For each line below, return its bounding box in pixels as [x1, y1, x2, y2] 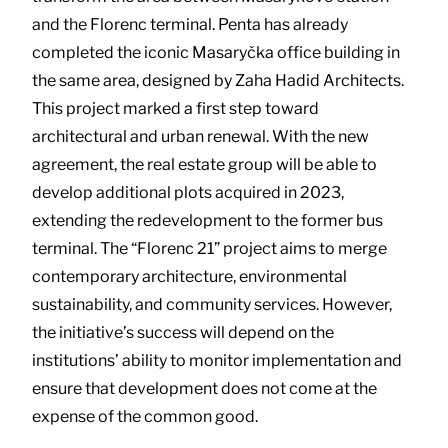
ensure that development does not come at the [32, 378, 377, 398]
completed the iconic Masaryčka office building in [32, 42, 400, 62]
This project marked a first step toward [32, 98, 319, 118]
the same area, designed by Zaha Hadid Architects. [32, 70, 404, 90]
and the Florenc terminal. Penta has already [32, 14, 348, 34]
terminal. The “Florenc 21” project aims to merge [32, 238, 387, 258]
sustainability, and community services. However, [32, 294, 392, 314]
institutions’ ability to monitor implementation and [32, 350, 402, 370]
